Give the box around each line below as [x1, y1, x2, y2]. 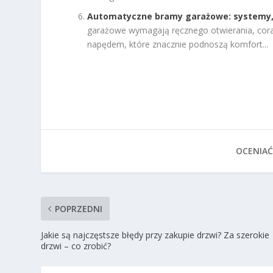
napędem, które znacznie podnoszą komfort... [87, 38, 269, 50]
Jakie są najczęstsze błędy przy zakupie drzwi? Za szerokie [41, 229, 270, 241]
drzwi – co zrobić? [41, 239, 112, 252]
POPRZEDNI [55, 202, 103, 214]
